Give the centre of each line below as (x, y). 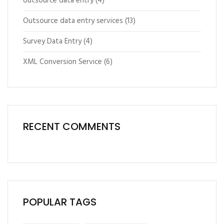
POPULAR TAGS (60, 202)
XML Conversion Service (62, 62)
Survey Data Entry (52, 41)
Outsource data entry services (73, 21)
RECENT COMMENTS (72, 126)
